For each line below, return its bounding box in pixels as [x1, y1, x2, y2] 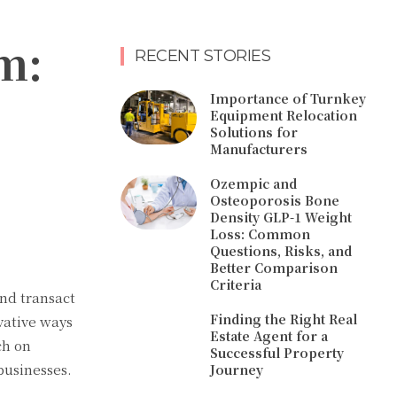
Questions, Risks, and [210, 242, 353, 261]
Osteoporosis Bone [210, 191, 340, 210]
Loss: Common [210, 225, 311, 244]
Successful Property [210, 344, 345, 362]
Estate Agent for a [210, 327, 329, 346]
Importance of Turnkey [210, 90, 367, 108]
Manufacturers [210, 140, 308, 159]
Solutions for [210, 123, 299, 142]
